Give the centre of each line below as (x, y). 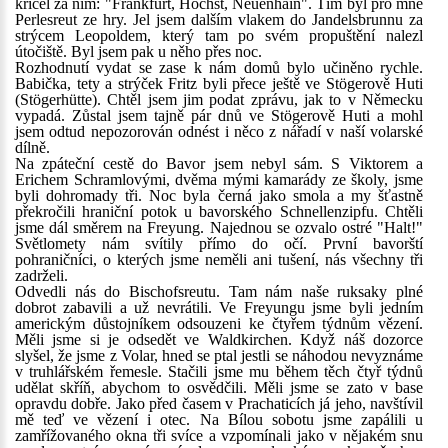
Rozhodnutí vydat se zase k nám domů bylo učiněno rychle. (219, 67)
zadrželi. (41, 275)
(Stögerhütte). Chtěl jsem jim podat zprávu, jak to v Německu (219, 99)
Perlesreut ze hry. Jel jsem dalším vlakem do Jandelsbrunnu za (219, 19)
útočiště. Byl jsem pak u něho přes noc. (138, 51)
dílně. (32, 147)
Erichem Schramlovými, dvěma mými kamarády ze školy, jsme (219, 179)
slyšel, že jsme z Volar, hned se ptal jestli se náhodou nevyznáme (219, 355)
